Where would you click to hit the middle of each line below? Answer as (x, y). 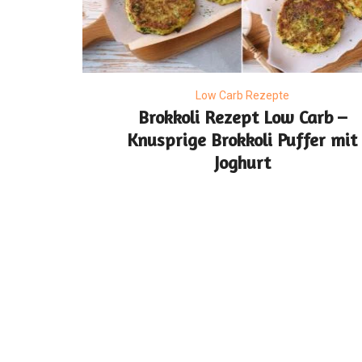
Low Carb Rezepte (242, 95)
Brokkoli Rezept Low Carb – (242, 117)
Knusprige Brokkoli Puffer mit (242, 140)
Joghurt (242, 162)
